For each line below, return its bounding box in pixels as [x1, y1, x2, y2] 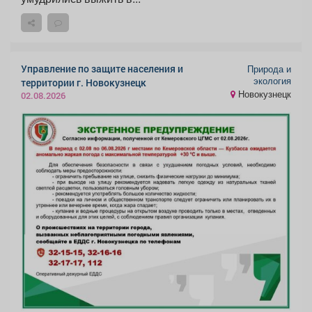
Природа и [247, 62, 291, 75]
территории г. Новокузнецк [21, 75, 146, 89]
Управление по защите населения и [21, 61, 183, 75]
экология [253, 74, 291, 87]
